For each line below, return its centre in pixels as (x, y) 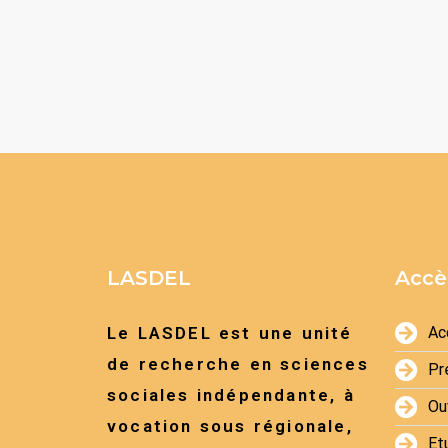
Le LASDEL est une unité (230, 333)
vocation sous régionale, (230, 426)
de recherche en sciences (238, 364)
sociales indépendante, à (231, 395)
